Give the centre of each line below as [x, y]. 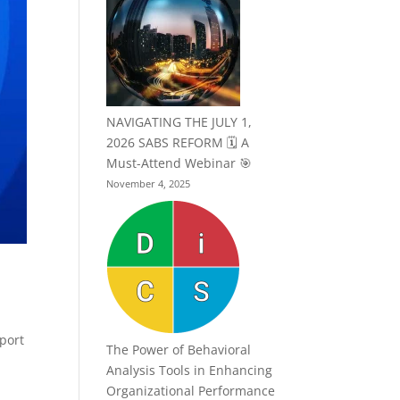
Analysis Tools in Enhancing [190, 370]
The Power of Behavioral [179, 350]
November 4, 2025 [149, 183]
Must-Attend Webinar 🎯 [179, 163]
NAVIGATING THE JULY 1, [179, 122]
